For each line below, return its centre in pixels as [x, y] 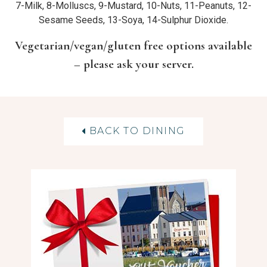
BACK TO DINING [137, 131]
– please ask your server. [133, 64]
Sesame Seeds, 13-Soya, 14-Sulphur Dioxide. [133, 20]
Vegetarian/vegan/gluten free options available [133, 45]
